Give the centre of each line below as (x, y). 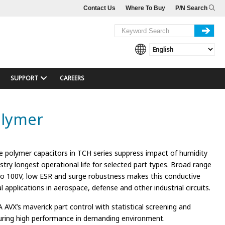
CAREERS (72, 78)
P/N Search (192, 8)
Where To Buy (145, 8)
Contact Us (99, 8)
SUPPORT (24, 78)
